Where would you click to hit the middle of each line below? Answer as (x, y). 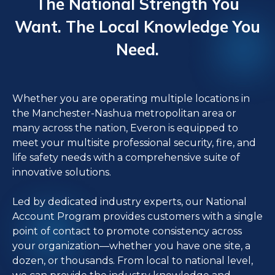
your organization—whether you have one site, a (131, 246)
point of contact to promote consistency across (127, 231)
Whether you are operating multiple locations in (131, 98)
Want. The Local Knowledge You (137, 26)
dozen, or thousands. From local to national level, (133, 260)
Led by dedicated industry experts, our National (130, 201)
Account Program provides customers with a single (137, 216)
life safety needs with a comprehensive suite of (126, 157)
